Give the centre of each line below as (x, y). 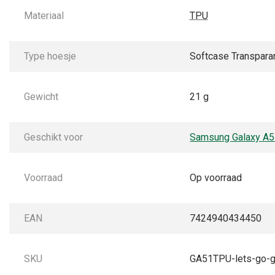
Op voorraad (216, 178)
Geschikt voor (53, 137)
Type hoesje (50, 56)
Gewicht (41, 97)
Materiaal (44, 16)
